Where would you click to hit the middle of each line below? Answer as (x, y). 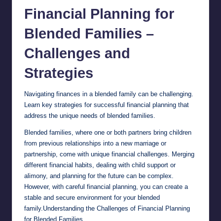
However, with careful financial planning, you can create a (106, 186)
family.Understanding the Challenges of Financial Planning (107, 208)
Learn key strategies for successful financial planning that (107, 105)
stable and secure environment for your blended (92, 197)
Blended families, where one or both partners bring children (108, 132)
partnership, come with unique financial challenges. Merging (109, 154)
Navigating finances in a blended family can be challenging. (109, 94)
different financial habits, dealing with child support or (100, 165)
